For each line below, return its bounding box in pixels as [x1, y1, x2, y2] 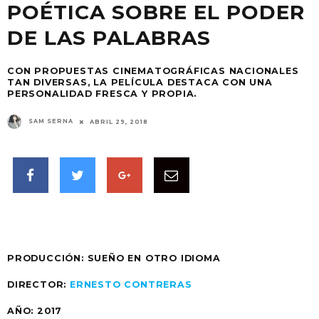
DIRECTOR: [7, 279, 70, 291]
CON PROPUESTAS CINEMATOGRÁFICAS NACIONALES [7, 66, 299, 77]
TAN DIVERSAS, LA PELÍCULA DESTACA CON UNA [7, 77, 273, 88]
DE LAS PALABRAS [7, 26, 211, 51]
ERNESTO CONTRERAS [70, 279, 192, 291]
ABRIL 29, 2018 [90, 118, 148, 126]
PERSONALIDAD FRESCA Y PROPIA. [7, 88, 197, 100]
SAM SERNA [28, 117, 73, 125]
